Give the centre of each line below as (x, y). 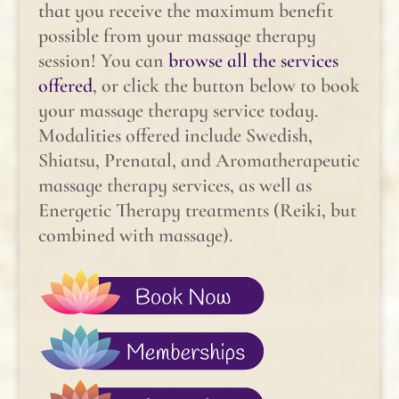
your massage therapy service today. (178, 110)
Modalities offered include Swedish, (175, 135)
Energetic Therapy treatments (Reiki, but (197, 210)
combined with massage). (135, 235)
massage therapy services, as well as (175, 185)
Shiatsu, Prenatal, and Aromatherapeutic (199, 160)
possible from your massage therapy (177, 35)
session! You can (103, 60)
